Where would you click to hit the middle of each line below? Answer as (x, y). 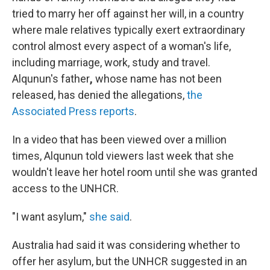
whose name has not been (159, 79)
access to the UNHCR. (65, 189)
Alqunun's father (51, 79)
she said (108, 217)
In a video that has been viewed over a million (119, 140)
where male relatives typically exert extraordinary (129, 30)
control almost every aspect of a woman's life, (121, 46)
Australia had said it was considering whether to (126, 245)
